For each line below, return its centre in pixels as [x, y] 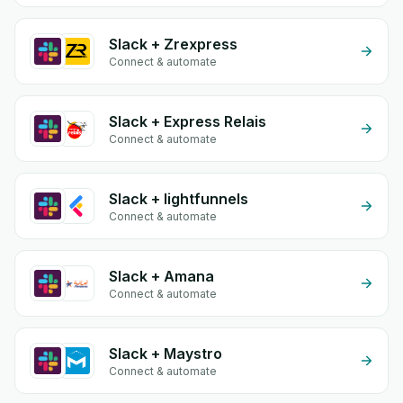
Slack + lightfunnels [179, 199]
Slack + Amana [161, 276]
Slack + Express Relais [188, 121]
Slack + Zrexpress [173, 44]
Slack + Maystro [166, 354]
